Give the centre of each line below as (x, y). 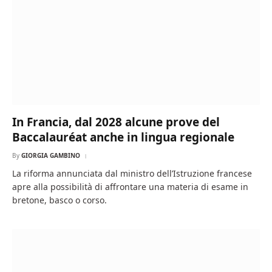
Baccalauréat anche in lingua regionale (123, 137)
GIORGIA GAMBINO (51, 155)
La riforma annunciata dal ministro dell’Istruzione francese (132, 173)
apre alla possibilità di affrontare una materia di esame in (130, 186)
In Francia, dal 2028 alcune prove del (116, 122)
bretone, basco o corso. (59, 200)
